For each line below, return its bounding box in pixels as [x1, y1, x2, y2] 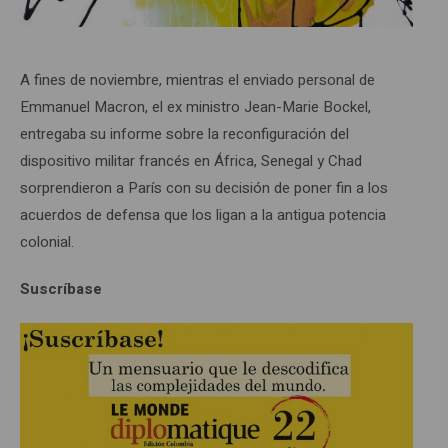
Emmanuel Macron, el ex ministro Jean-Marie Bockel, [20, 96, 371, 119]
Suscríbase [20, 278, 102, 301]
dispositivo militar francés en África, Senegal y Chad [20, 150, 362, 173]
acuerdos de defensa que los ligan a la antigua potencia [20, 204, 386, 227]
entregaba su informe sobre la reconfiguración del [20, 123, 349, 146]
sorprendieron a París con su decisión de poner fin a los [20, 177, 388, 200]
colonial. [20, 231, 74, 254]
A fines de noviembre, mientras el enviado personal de [20, 69, 375, 92]
